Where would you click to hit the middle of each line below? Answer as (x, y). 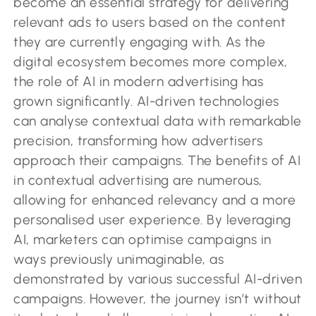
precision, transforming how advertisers (138, 140)
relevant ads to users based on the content (150, 22)
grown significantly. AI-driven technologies (146, 101)
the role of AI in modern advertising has (139, 81)
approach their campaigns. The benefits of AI (157, 160)
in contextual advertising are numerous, (138, 180)
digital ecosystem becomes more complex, (151, 61)
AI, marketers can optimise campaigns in (142, 239)
